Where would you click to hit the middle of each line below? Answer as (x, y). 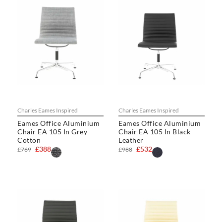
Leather (131, 140)
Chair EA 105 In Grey (52, 132)
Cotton (29, 140)
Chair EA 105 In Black (155, 132)
